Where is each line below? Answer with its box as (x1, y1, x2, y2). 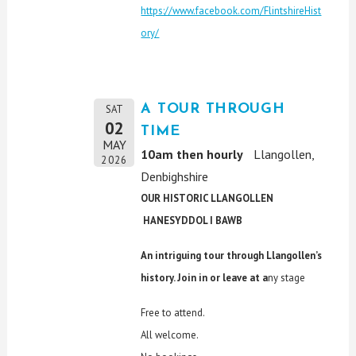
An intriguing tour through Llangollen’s (141, 248, 323, 262)
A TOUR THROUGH (141, 101, 285, 117)
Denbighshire (141, 168, 209, 184)
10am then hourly (141, 145, 244, 162)
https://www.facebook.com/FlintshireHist (141, 3, 322, 17)
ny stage (268, 270, 306, 284)
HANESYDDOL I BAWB (141, 213, 243, 227)
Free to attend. (141, 305, 206, 319)
